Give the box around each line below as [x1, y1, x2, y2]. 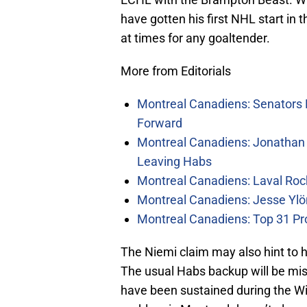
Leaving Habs [137, 154, 212, 169]
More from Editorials [121, 64, 231, 79]
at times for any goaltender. [121, 31, 270, 46]
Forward [137, 116, 182, 131]
